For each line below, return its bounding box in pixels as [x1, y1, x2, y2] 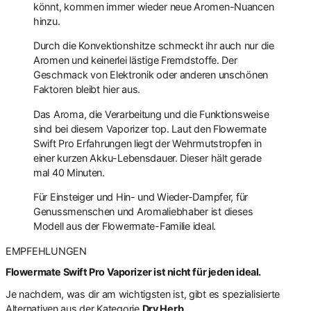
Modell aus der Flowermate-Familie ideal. [33, 220, 217, 233]
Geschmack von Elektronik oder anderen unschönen [33, 69, 269, 81]
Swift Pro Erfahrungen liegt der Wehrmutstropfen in [33, 137, 262, 149]
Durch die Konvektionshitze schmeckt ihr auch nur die [33, 40, 274, 52]
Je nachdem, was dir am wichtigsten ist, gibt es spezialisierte [6, 288, 280, 301]
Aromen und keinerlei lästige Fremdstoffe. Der [33, 54, 237, 67]
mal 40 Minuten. [33, 166, 105, 178]
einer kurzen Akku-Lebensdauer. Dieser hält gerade [33, 151, 262, 164]
